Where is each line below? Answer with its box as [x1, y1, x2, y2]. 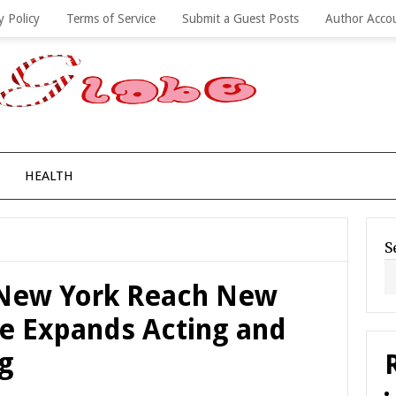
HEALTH [25, 168, 73, 184]
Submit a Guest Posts [182, 11, 299, 26]
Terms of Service [66, 11, 156, 26]
